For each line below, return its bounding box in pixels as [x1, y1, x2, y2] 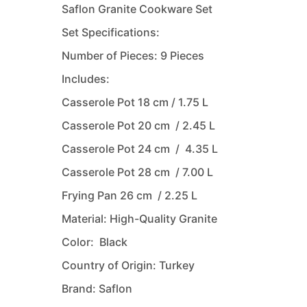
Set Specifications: [62, 25, 160, 39]
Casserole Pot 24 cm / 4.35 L [62, 141, 218, 156]
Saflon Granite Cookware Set [62, 1, 212, 16]
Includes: [62, 71, 110, 86]
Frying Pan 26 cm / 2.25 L [62, 188, 197, 202]
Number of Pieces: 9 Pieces [62, 48, 204, 62]
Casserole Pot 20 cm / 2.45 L [62, 118, 215, 132]
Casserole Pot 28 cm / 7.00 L [62, 164, 213, 179]
